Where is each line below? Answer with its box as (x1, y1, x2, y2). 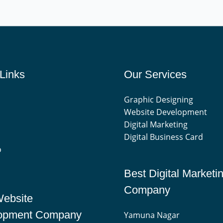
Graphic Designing (124, 94, 195, 105)
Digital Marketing (124, 118, 188, 130)
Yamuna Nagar (124, 210, 180, 221)
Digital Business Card (124, 131, 205, 142)
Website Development (124, 106, 207, 117)
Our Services (124, 68, 187, 81)
